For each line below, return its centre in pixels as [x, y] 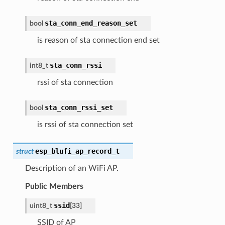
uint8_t [41, 205]
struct [25, 151]
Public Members [54, 186]
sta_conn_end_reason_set [91, 23]
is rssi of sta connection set [85, 124]
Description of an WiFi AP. [72, 168]
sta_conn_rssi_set [79, 107]
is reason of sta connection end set [98, 40]
